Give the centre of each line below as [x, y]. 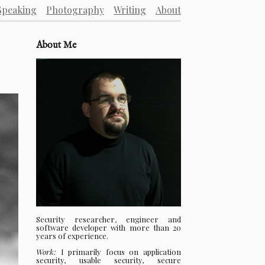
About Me [56, 46]
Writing [130, 10]
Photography [75, 10]
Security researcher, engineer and [109, 219]
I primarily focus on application [119, 252]
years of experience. [72, 236]
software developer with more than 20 [109, 228]
